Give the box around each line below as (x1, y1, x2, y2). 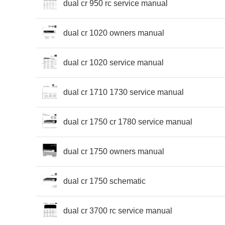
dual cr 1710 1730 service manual (63, 87, 184, 96)
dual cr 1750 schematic (63, 176, 146, 185)
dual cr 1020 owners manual (63, 28, 164, 37)
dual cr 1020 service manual (63, 58, 164, 67)
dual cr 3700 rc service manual (63, 206, 172, 215)
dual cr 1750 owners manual (63, 147, 164, 156)
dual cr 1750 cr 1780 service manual (63, 117, 192, 126)
